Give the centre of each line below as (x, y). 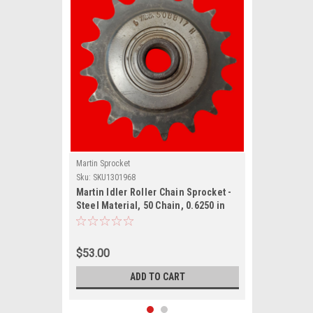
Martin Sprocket (103, 163)
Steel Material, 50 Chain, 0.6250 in (151, 205)
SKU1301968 (114, 177)
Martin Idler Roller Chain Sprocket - (154, 192)
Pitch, (88, 219)
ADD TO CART (157, 277)
